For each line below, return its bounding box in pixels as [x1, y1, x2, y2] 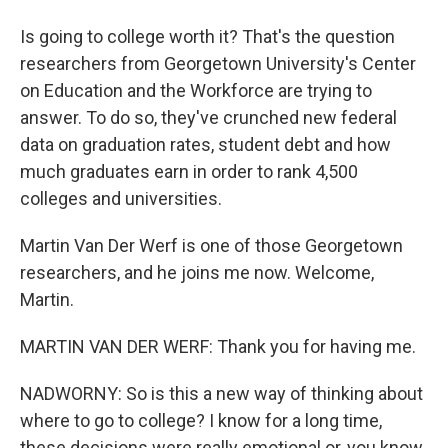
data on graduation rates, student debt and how [20, 134, 391, 155]
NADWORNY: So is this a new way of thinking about [20, 383, 423, 404]
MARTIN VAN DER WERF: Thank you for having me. [20, 336, 416, 357]
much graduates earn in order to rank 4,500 [20, 161, 358, 182]
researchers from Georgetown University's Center [20, 53, 416, 74]
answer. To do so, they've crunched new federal [20, 107, 397, 128]
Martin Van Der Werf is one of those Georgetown [20, 235, 403, 256]
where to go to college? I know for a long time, [20, 410, 382, 431]
